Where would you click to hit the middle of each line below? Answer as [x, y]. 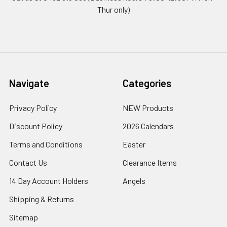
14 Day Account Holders [49, 180]
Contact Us [28, 162]
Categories [147, 83]
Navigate [29, 83]
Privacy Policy [33, 107]
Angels [134, 180]
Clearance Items [150, 162]
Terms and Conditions [46, 144]
